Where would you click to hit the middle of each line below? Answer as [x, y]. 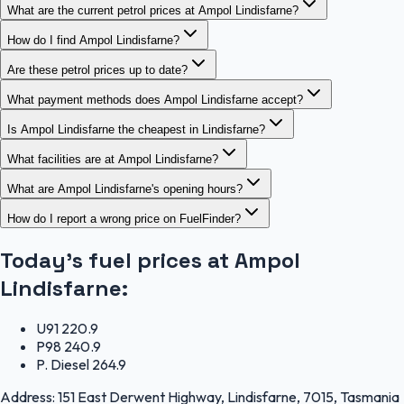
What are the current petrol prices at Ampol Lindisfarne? [153, 10]
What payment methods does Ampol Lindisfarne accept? [155, 99]
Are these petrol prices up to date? [97, 69]
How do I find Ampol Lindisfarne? [93, 40]
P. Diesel [63, 365]
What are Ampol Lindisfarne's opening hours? [125, 188]
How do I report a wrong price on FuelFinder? [124, 218]
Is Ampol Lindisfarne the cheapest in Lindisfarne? [136, 129]
